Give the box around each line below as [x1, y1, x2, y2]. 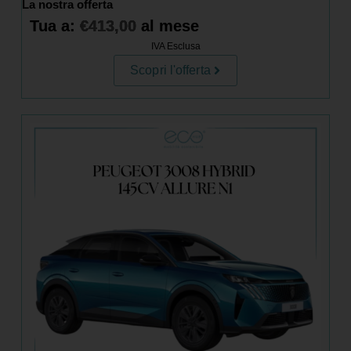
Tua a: [29, 16, 80, 34]
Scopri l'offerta [130, 63, 211, 77]
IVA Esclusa [150, 40, 201, 52]
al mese [136, 16, 199, 34]
